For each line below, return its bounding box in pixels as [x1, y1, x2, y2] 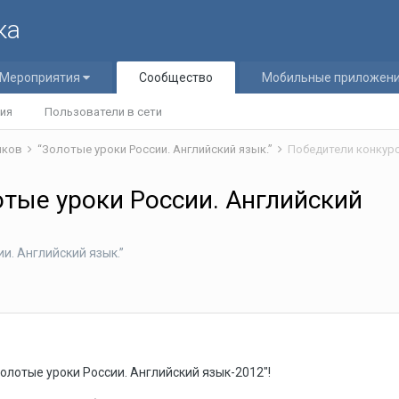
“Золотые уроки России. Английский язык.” [37, 142, 275, 156]
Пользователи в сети [45, 105, 162, 118]
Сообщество [139, 70, 213, 85]
